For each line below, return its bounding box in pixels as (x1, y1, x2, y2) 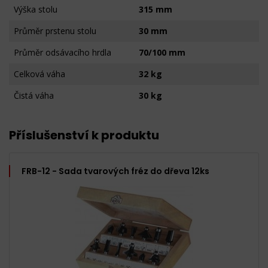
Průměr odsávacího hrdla (14, 47, 111, 58)
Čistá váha (14, 90, 54, 101)
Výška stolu (14, 4, 57, 15)
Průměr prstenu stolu (14, 25, 96, 36)
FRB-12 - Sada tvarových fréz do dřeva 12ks (22, 165, 209, 177)
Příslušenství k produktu (9, 127, 159, 144)
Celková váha (14, 68, 65, 80)
